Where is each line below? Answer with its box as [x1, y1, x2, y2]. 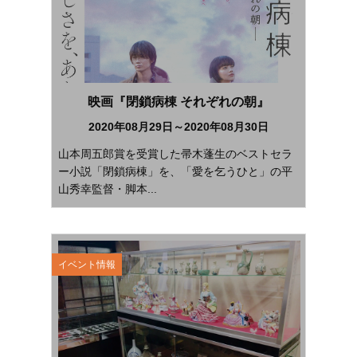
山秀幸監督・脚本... [58, 182, 157, 195]
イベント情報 [58, 258, 116, 270]
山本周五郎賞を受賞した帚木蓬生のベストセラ [58, 147, 292, 160]
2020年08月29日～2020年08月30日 [88, 120, 269, 133]
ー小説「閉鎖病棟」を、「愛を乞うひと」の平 [58, 164, 292, 178]
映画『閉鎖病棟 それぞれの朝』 [88, 94, 269, 108]
